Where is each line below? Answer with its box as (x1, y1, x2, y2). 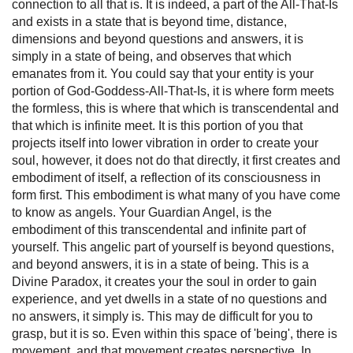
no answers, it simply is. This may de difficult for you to (12, 309, 313, 323)
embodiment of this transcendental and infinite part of (12, 222, 306, 236)
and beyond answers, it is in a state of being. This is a (12, 257, 309, 271)
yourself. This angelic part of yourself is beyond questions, (12, 240, 334, 254)
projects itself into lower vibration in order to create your (12, 136, 318, 150)
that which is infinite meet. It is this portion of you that (12, 118, 303, 132)
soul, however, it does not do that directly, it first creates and (12, 153, 340, 167)
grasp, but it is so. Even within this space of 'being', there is (12, 326, 337, 340)
